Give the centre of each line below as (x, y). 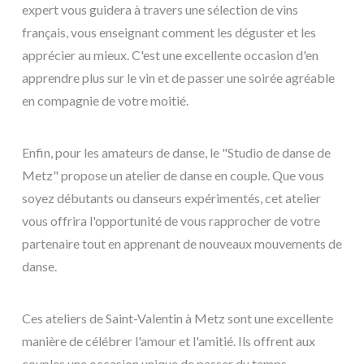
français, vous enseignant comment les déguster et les (169, 32)
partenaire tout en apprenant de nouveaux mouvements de (182, 244)
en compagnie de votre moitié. (105, 101)
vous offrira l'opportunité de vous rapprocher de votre (171, 221)
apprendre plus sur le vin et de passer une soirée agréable (178, 78)
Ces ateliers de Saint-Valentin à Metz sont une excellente (178, 318)
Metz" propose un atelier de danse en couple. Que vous (173, 175)
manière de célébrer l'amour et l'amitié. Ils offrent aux (169, 341)
